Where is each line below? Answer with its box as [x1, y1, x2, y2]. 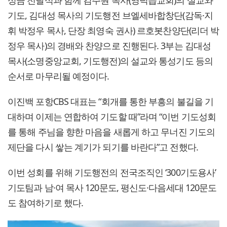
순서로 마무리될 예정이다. [8, 69, 109, 82]
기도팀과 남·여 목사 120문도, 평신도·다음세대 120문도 [8, 181, 217, 194]
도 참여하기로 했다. [8, 196, 84, 209]
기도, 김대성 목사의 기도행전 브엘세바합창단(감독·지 [8, 9, 213, 21]
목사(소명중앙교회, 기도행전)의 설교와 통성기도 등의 [8, 54, 213, 67]
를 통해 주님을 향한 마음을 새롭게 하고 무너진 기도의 [8, 125, 215, 138]
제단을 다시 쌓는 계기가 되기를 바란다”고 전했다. [8, 140, 198, 153]
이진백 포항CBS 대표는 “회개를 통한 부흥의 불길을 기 [8, 95, 214, 107]
